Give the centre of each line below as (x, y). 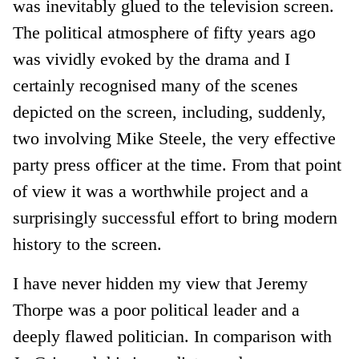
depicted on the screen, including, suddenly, (170, 111)
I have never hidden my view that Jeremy (161, 283)
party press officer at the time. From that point (177, 164)
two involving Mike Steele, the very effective (175, 138)
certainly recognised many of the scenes (156, 85)
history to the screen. (88, 244)
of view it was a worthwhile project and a (161, 191)
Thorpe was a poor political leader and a (157, 309)
